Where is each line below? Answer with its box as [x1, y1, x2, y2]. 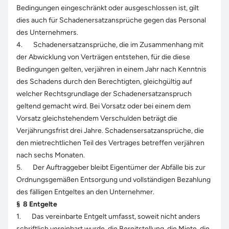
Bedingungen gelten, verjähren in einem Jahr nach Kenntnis [16, 65, 207, 74]
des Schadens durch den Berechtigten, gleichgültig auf [16, 77, 192, 86]
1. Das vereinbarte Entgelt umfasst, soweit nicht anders [16, 212, 200, 221]
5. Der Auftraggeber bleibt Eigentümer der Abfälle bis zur [16, 163, 205, 172]
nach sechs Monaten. [16, 151, 85, 159]
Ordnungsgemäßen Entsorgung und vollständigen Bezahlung [16, 175, 211, 184]
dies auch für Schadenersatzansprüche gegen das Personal [16, 16, 206, 25]
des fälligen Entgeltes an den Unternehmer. [16, 188, 154, 196]
